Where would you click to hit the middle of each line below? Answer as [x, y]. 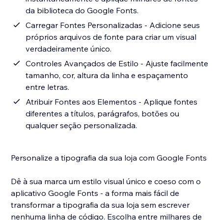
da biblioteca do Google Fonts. [82, 11]
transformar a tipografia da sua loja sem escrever [100, 205]
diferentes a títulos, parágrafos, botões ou [103, 114]
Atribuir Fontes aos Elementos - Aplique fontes [112, 102]
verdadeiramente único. [69, 49]
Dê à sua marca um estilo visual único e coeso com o [106, 181]
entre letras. [48, 87]
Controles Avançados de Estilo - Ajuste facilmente [117, 64]
